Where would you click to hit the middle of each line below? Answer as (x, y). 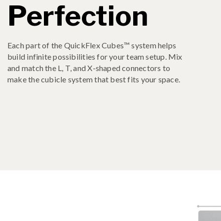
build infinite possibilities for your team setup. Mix (95, 56)
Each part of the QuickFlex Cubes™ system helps (92, 45)
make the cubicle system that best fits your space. (94, 79)
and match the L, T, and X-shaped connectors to (89, 68)
